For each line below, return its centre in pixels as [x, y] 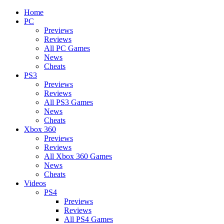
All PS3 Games [68, 102]
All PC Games [67, 48]
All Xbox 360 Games [78, 156]
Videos [35, 183]
